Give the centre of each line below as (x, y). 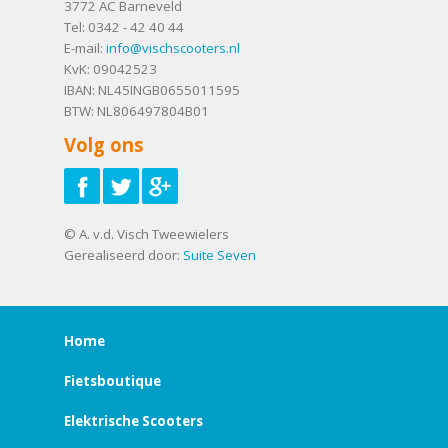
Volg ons (104, 145)
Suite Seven (219, 254)
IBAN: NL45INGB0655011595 (152, 89)
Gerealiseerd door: (123, 254)
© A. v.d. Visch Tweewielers (146, 233)
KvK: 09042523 (110, 68)
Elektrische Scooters (133, 420)
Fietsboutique (112, 380)
